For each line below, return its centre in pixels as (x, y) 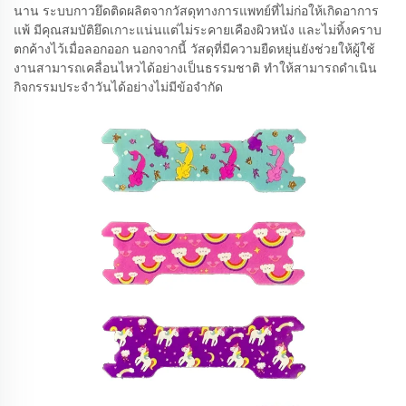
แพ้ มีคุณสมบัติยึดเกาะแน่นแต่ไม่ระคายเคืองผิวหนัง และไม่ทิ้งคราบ (198, 30)
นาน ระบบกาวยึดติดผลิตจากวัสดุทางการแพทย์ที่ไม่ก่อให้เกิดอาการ (196, 11)
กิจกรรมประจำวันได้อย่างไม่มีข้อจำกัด (118, 87)
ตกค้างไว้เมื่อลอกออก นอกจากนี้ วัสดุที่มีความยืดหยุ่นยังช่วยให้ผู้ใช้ (194, 49)
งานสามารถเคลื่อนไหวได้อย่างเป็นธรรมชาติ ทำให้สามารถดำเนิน (195, 68)
